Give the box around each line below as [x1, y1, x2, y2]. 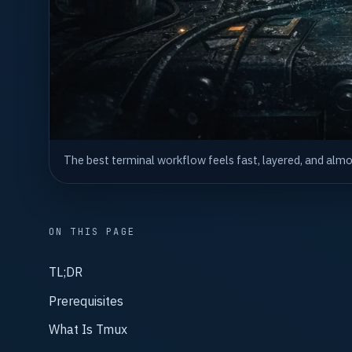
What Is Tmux [49, 321, 127, 338]
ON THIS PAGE [49, 225, 135, 239]
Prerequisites [49, 292, 123, 309]
